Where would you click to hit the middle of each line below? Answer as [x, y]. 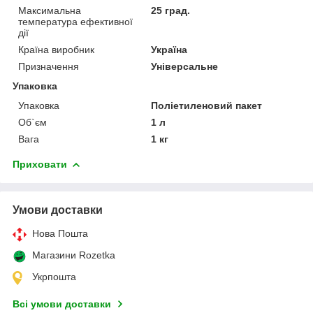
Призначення [49, 66]
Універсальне [185, 66]
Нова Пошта [60, 233]
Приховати [40, 164]
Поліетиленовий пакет [207, 105]
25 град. [171, 10]
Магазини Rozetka [74, 255]
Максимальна [50, 10]
